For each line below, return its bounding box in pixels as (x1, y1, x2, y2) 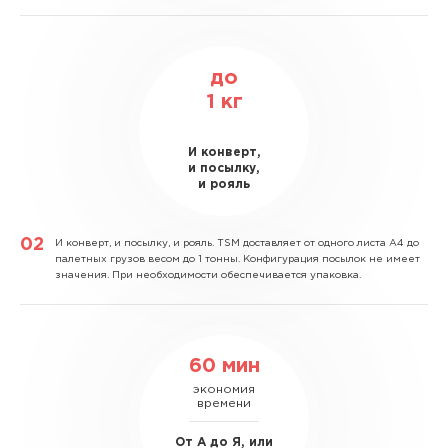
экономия (193, 383, 255, 395)
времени (197, 397, 251, 409)
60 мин (188, 356, 260, 375)
